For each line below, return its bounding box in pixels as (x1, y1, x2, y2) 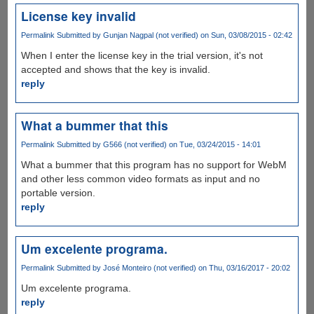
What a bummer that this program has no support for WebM (20, 159, 287, 171)
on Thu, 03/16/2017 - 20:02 (196, 264, 290, 273)
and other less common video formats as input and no (20, 173, 260, 185)
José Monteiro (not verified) (102, 264, 196, 273)
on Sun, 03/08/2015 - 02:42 (198, 30, 292, 39)
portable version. (20, 187, 95, 199)
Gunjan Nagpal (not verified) (102, 30, 198, 39)
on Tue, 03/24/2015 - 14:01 (166, 139, 261, 149)
